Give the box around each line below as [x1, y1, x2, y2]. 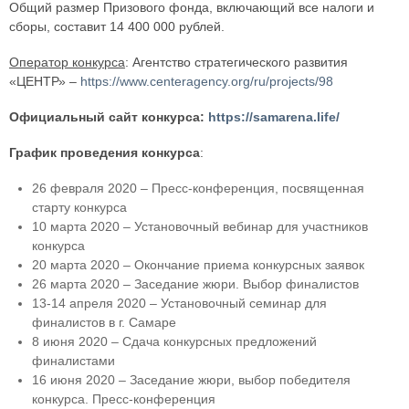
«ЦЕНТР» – [9, 74, 80, 89]
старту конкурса [32, 200, 127, 215]
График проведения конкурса [9, 145, 200, 161]
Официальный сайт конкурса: [9, 110, 208, 125]
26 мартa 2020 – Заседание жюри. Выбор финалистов [32, 277, 359, 292]
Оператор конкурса [9, 55, 125, 70]
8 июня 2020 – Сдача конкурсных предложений [32, 334, 317, 350]
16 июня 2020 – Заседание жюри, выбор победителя [32, 372, 351, 388]
